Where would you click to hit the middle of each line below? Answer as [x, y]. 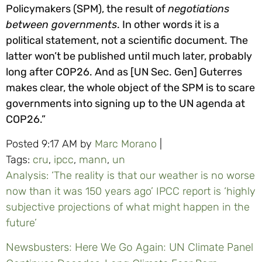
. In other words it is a [168, 25]
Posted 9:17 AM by [50, 144]
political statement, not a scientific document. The [127, 41]
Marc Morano [126, 144]
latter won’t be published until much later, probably [129, 56]
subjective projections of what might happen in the [128, 207]
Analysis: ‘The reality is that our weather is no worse [130, 175]
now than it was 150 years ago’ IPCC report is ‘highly [131, 191]
